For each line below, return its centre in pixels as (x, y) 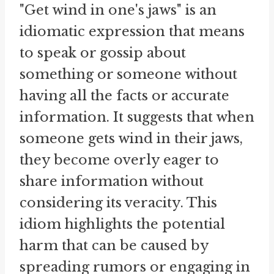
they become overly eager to (119, 160)
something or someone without (128, 74)
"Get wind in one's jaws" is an (118, 10)
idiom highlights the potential (122, 224)
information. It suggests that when (137, 117)
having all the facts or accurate (124, 95)
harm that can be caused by (114, 245)
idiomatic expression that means (132, 31)
